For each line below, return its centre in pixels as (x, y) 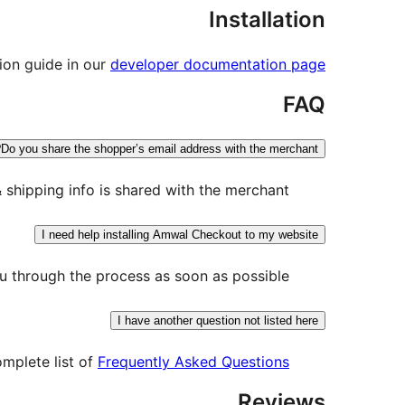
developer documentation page (218, 65)
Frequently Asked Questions (193, 362)
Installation (267, 20)
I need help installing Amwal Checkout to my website (180, 235)
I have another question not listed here (218, 321)
